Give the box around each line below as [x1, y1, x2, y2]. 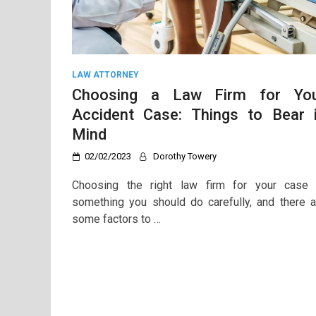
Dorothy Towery [153, 150, 217, 162]
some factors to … [72, 212, 161, 226]
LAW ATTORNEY [72, 69, 139, 80]
